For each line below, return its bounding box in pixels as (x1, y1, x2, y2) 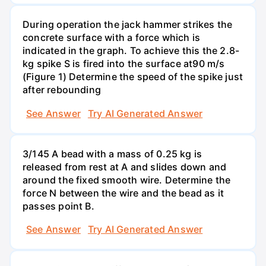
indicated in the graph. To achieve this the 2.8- (23, 45, 240, 57)
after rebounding (23, 84, 102, 96)
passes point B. (23, 199, 94, 212)
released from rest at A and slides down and (23, 160, 227, 173)
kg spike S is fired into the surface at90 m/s (23, 58, 225, 70)
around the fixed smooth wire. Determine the (23, 173, 231, 186)
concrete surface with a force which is (23, 31, 201, 44)
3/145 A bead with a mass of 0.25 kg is (23, 147, 202, 160)
